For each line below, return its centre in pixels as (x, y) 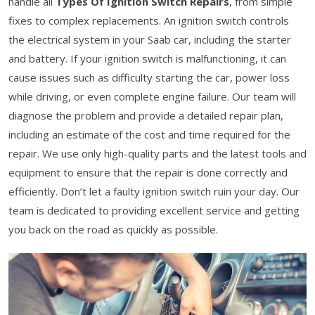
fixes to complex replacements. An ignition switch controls (149, 20)
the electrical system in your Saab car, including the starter (150, 39)
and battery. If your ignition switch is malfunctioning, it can (147, 58)
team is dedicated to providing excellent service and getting (154, 210)
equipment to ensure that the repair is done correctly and (148, 172)
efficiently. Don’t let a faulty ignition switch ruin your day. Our (154, 191)
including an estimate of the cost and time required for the (149, 134)
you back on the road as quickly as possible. (113, 229)
